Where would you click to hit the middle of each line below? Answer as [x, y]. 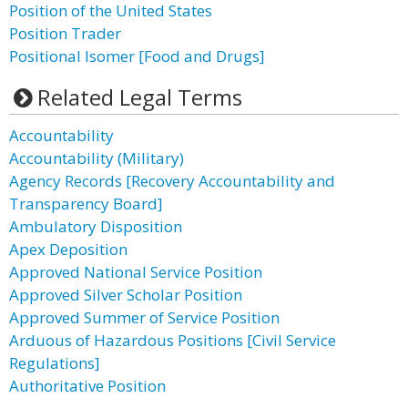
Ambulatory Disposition [96, 226]
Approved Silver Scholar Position [126, 295]
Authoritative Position [87, 386]
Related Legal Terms [139, 97]
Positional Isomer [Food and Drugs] [137, 56]
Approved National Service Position [136, 272]
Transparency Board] [86, 204]
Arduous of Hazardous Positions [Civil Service [173, 340]
